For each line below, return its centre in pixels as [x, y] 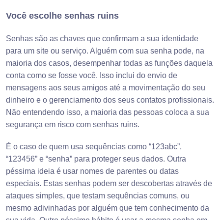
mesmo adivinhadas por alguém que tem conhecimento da [108, 208]
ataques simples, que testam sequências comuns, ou [98, 196]
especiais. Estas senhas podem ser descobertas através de [109, 184]
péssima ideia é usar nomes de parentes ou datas [92, 171]
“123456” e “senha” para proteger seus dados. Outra [96, 159]
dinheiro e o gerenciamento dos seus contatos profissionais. [110, 100]
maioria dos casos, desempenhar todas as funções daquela [109, 63]
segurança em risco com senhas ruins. [73, 125]
